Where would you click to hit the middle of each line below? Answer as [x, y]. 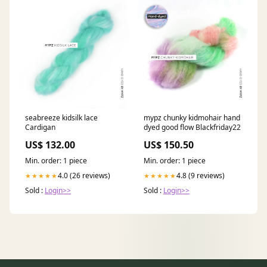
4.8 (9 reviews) [201, 176]
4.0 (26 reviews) [84, 176]
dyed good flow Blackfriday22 [192, 128]
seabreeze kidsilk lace [61, 118]
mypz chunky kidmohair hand [192, 118]
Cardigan [40, 128]
